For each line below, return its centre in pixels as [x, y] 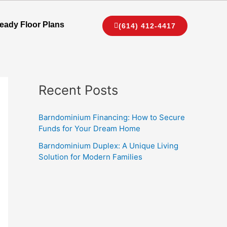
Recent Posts [78, 90]
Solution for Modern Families [90, 157]
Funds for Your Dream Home [89, 128]
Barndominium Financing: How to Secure [112, 117]
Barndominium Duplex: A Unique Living [108, 145]
